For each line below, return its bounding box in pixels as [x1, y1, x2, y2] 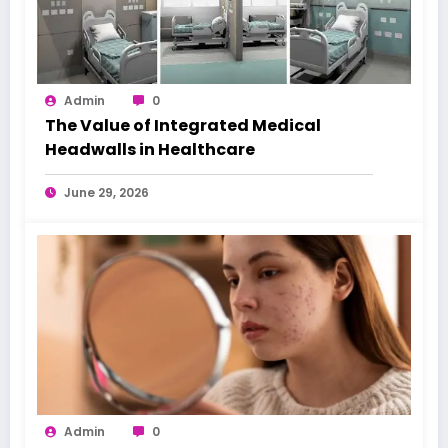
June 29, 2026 [64, 183, 149, 201]
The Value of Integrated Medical [45, 113, 321, 137]
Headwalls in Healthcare [45, 137, 255, 161]
